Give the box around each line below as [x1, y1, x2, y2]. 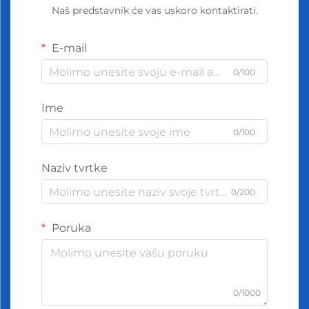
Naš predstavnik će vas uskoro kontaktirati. [51, 4, 258, 17]
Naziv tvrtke [41, 161, 108, 175]
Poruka [49, 221, 91, 235]
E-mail [49, 41, 87, 54]
